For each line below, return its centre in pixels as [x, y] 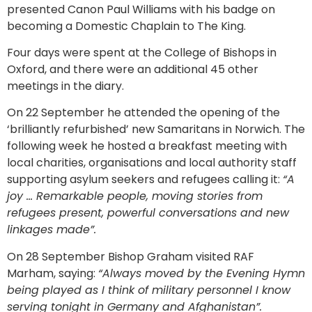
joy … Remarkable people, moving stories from [135, 196]
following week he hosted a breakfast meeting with [147, 146]
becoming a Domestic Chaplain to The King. [126, 26]
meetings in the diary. [65, 86]
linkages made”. [52, 230]
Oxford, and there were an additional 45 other [133, 69]
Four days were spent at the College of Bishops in [142, 52]
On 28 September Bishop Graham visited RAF [131, 256]
